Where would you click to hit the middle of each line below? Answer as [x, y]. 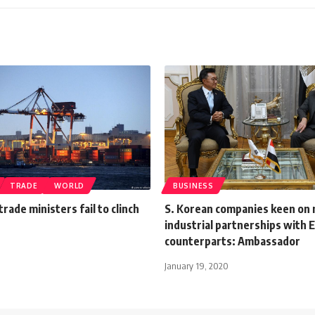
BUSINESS [193, 185]
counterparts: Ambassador [232, 241]
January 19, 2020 [197, 265]
